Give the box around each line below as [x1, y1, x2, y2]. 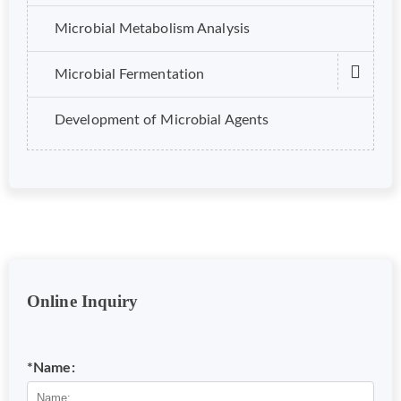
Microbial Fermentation [55, 66, 205, 81]
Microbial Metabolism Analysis [55, 21, 250, 36]
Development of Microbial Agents [55, 112, 269, 127]
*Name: [27, 361, 75, 376]
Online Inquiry [27, 292, 139, 311]
